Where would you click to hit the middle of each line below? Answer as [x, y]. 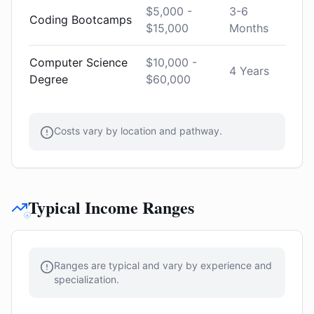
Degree [49, 79]
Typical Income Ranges [111, 207]
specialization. [87, 279]
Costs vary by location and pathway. [138, 131]
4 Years [249, 71]
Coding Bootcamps [81, 20]
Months [249, 28]
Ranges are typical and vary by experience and [163, 265]
